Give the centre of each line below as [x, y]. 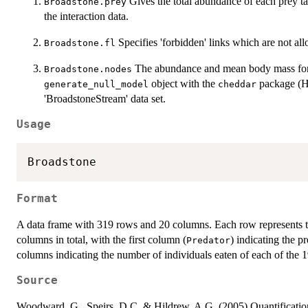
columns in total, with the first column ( [101, 240]
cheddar [237, 85]
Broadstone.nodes [88, 69]
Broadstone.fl [80, 43]
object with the [183, 84]
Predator [208, 241]
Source [37, 281]
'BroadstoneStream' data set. [105, 99]
